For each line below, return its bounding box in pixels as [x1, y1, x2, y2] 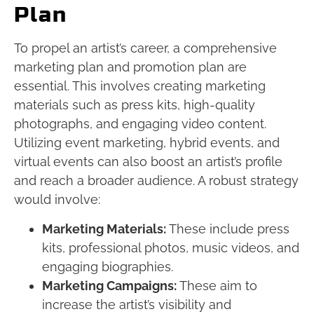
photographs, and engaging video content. [14, 116, 266, 132]
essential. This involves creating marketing [14, 78, 266, 94]
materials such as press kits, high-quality [14, 97, 255, 113]
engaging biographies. [42, 259, 173, 274]
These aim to [177, 278, 257, 293]
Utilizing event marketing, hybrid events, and [14, 135, 280, 151]
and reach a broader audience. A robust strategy [14, 173, 299, 189]
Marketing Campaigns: [42, 278, 177, 293]
